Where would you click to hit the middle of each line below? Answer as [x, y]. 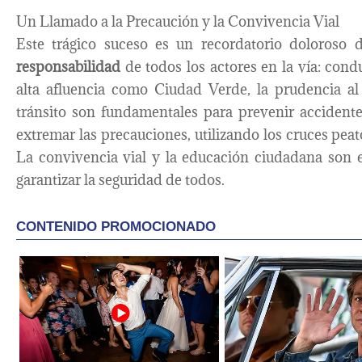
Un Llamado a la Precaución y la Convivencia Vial [178, 22]
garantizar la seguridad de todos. [120, 180]
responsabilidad [68, 67]
